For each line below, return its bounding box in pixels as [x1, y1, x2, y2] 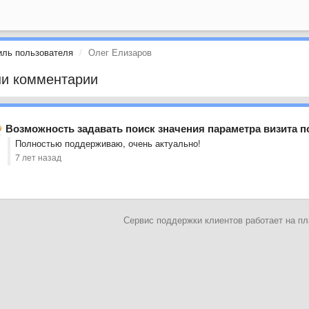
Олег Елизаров [88, 46, 152, 59]
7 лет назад [14, 151, 61, 163]
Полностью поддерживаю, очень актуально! [14, 137, 201, 150]
